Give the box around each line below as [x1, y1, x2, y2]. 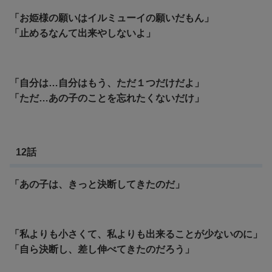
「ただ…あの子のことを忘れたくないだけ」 [10, 93, 204, 104]
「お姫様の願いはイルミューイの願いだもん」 [10, 13, 214, 24]
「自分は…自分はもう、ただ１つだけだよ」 [10, 78, 204, 89]
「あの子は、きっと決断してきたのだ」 [10, 178, 185, 189]
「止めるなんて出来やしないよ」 [10, 28, 155, 39]
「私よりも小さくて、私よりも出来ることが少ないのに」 [10, 228, 262, 239]
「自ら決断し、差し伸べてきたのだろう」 [10, 243, 194, 254]
